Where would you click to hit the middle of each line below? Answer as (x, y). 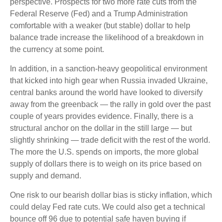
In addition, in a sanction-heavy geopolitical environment (109, 69)
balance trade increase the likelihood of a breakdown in (107, 37)
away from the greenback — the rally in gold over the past (110, 104)
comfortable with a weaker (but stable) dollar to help (100, 26)
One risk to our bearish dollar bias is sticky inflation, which (111, 195)
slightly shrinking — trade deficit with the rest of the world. (110, 140)
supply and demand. (46, 176)
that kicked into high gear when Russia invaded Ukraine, (109, 81)
